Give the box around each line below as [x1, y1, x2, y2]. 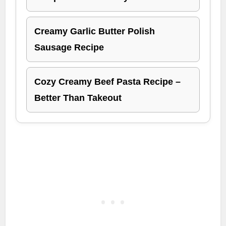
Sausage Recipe [34, 42, 104, 53]
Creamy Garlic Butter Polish [34, 26, 155, 37]
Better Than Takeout [34, 93, 122, 103]
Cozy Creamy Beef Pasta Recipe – [34, 77, 181, 87]
